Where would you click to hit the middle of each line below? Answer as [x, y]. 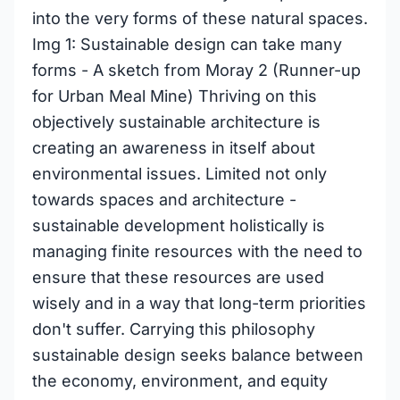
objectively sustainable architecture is [176, 122]
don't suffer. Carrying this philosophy [174, 329]
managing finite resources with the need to [197, 251]
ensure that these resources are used [178, 277]
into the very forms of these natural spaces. [200, 18]
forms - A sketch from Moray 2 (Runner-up [196, 70]
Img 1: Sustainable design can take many [187, 44]
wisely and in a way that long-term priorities [199, 303]
